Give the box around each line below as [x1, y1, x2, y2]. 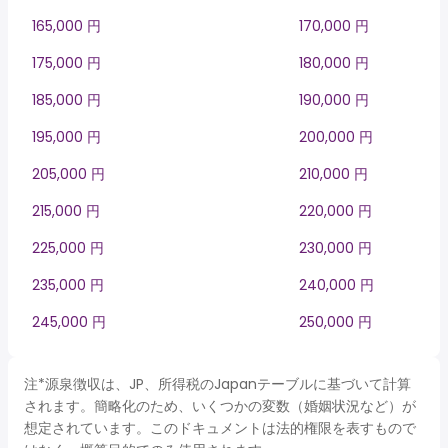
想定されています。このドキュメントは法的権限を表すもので [24, 418, 416, 438]
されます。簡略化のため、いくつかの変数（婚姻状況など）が [24, 396, 416, 416]
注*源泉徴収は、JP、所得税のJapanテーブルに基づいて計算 [24, 374, 411, 394]
